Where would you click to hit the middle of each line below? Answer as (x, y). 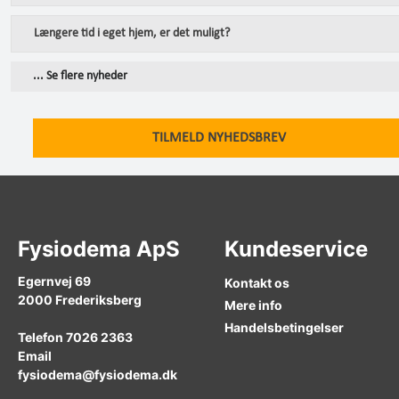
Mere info (253, 305)
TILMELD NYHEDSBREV (219, 138)
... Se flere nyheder (80, 76)
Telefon (42, 337)
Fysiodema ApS (99, 249)
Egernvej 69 (54, 281)
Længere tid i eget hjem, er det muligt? (132, 33)
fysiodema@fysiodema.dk (98, 375)
